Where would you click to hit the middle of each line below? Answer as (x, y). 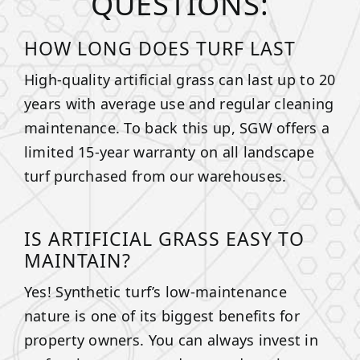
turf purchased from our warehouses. (155, 176)
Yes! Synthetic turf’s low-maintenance (155, 291)
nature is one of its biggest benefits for (162, 315)
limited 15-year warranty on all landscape (169, 151)
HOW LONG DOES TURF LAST (160, 48)
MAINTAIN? (77, 260)
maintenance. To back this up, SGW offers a (177, 127)
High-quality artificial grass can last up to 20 (180, 79)
